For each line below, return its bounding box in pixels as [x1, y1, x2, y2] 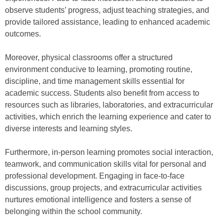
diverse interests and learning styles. [5, 124, 132, 133]
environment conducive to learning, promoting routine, [5, 65, 192, 74]
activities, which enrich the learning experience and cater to [5, 112, 211, 121]
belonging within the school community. [5, 207, 142, 216]
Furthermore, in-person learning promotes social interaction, [5, 148, 213, 157]
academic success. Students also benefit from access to [5, 89, 199, 98]
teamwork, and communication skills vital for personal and [5, 160, 206, 169]
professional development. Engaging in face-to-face [5, 172, 184, 181]
